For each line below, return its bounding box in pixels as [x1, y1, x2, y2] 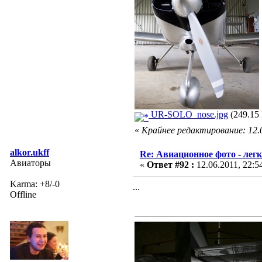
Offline [10, 189, 36, 199]
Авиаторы [10, 157, 51, 168]
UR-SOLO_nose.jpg [149, 109, 228, 119]
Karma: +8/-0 [10, 178, 60, 189]
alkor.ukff [10, 147, 49, 157]
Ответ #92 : [147, 159, 194, 170]
